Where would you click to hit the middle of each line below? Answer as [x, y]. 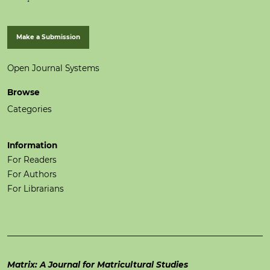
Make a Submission [48, 37]
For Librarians [36, 188]
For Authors [32, 174]
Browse [24, 92]
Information [32, 145]
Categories [30, 109]
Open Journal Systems [53, 68]
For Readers [32, 159]
